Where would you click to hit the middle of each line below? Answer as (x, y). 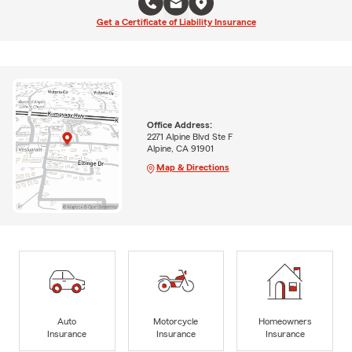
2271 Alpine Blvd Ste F (190, 136)
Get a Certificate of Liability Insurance (176, 22)
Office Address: (179, 125)
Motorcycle (176, 321)
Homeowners (285, 321)
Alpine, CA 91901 (180, 148)
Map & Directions (192, 167)
